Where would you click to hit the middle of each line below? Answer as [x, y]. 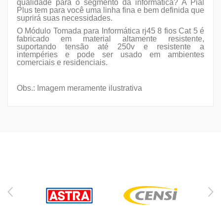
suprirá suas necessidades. [65, 18]
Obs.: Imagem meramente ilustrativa [79, 88]
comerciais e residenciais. [62, 63]
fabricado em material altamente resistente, [110, 39]
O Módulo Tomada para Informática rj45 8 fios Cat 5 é [110, 31]
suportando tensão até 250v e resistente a [110, 47]
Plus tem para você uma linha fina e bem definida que [110, 10]
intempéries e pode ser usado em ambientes [110, 55]
